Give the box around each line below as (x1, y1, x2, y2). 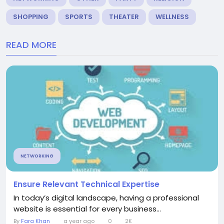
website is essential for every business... (13, 203, 161, 214)
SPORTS (65, 12, 92, 22)
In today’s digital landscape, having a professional (13, 192, 199, 203)
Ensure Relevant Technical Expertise (13, 178, 159, 190)
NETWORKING (20, 153, 53, 159)
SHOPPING (13, 12, 48, 22)
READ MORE (6, 38, 56, 51)
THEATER (109, 12, 139, 22)
